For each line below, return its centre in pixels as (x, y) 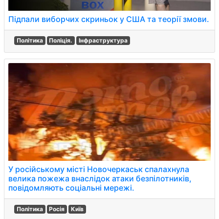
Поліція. (61, 40)
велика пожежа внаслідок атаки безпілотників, (100, 178)
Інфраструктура (103, 40)
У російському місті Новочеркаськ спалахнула (99, 169)
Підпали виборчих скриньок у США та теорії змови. (109, 19)
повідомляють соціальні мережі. (71, 188)
